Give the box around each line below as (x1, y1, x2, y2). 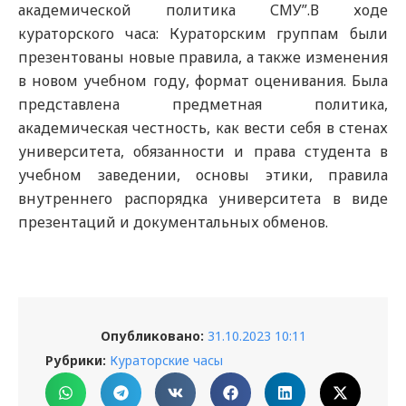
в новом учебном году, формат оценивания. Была (18, 71, 388, 91)
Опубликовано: (100, 327, 204, 344)
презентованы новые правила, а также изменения (18, 47, 388, 67)
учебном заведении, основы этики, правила (18, 165, 388, 185)
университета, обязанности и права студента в (18, 141, 388, 161)
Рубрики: (45, 352, 110, 369)
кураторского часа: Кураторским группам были (18, 24, 388, 43)
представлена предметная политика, (18, 94, 388, 114)
